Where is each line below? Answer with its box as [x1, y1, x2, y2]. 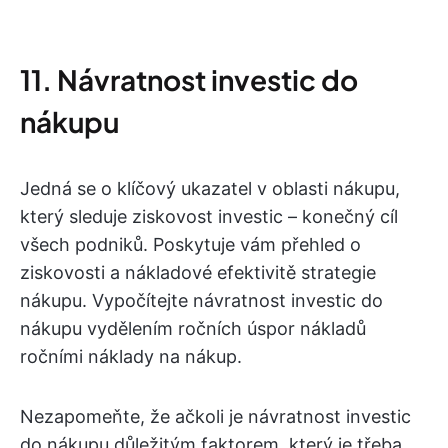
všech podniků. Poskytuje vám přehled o [20, 233, 361, 255]
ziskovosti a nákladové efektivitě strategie [20, 261, 376, 283]
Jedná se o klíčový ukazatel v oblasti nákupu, [20, 177, 400, 199]
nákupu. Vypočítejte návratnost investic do [20, 289, 383, 311]
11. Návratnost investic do [20, 61, 358, 97]
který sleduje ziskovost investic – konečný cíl [20, 205, 398, 227]
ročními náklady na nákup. [20, 345, 242, 367]
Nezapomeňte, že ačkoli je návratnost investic [20, 405, 411, 427]
